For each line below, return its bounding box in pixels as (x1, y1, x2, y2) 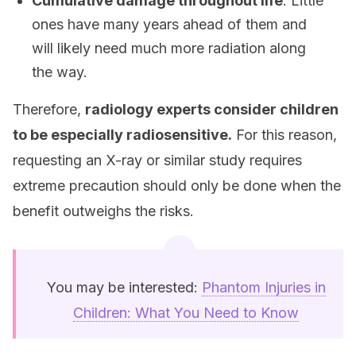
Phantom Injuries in (201, 279, 326, 296)
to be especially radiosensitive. (13, 126, 232, 143)
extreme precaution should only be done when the (13, 177, 341, 194)
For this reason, (232, 126, 337, 143)
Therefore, (13, 101, 85, 118)
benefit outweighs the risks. (13, 203, 194, 219)
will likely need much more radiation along (32, 40, 306, 56)
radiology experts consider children (85, 101, 339, 118)
